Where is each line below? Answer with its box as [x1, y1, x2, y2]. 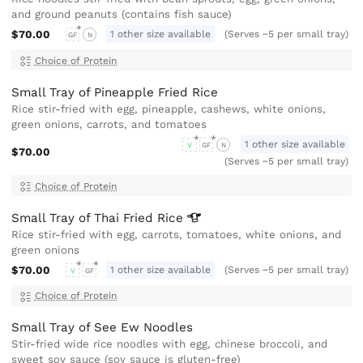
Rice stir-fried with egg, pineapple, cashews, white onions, [11, 102, 327, 115]
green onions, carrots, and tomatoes [11, 117, 207, 130]
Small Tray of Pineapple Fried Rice [11, 84, 219, 100]
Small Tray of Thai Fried [11, 210, 158, 225]
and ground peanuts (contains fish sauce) [11, 7, 233, 20]
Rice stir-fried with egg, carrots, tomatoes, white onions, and [11, 228, 342, 241]
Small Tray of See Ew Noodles [11, 320, 194, 335]
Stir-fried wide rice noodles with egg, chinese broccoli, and [11, 338, 328, 351]
